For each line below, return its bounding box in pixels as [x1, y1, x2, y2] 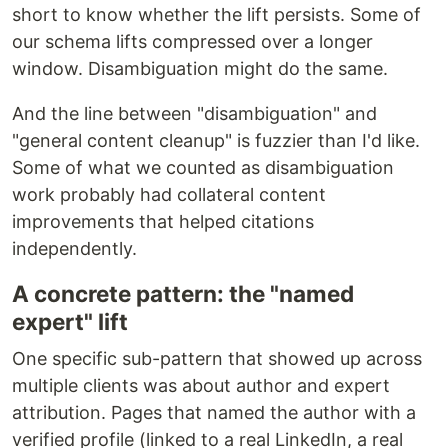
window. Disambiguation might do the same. [12, 58, 388, 79]
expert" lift [12, 308, 128, 335]
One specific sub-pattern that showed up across [12, 348, 422, 369]
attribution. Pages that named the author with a [12, 402, 416, 423]
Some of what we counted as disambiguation [12, 157, 394, 178]
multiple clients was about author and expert [12, 375, 390, 396]
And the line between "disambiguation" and [12, 103, 377, 124]
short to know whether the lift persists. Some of [12, 4, 421, 25]
